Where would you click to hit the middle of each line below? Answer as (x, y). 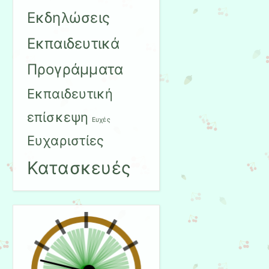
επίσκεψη (58, 117)
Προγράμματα (75, 69)
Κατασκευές (79, 168)
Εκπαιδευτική (70, 93)
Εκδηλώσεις (68, 17)
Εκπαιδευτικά (73, 43)
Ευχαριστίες (65, 140)
